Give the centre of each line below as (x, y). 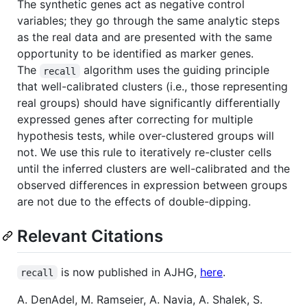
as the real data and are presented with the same (145, 37)
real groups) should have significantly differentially (149, 103)
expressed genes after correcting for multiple (135, 120)
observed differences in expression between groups (152, 185)
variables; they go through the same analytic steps (148, 21)
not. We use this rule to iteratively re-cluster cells (144, 152)
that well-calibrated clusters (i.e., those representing (152, 87)
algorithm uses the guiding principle (176, 70)
